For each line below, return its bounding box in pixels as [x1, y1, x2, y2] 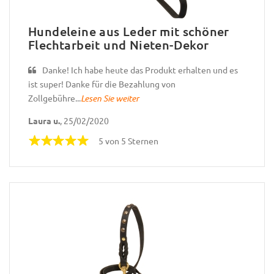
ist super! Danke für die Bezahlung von [28, 78, 176, 90]
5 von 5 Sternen [98, 135, 158, 146]
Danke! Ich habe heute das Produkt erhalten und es [42, 64, 238, 76]
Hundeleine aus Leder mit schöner [28, 23, 229, 40]
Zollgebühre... [28, 92, 81, 104]
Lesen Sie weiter [81, 92, 139, 105]
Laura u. [28, 114, 60, 126]
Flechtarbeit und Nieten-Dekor [28, 37, 209, 53]
